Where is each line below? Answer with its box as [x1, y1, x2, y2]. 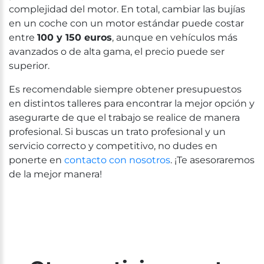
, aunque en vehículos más [112, 32, 237, 43]
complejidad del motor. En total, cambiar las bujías [9, 4, 245, 15]
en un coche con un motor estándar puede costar [9, 18, 244, 29]
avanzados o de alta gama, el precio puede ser [9, 46, 225, 57]
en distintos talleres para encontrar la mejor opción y [9, 98, 255, 109]
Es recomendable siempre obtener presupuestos [9, 84, 242, 95]
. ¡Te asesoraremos [170, 154, 255, 166]
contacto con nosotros [64, 154, 170, 166]
